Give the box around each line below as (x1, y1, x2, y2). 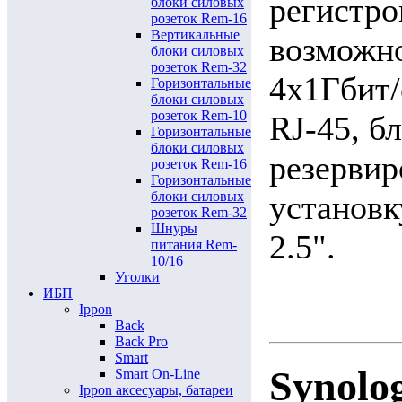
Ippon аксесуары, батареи (79, 382, 233, 398)
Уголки (115, 269, 160, 284)
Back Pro (115, 334, 168, 349)
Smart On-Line (115, 366, 200, 381)
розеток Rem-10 (151, 108, 247, 123)
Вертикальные (151, 27, 240, 42)
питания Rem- (151, 237, 237, 252)
